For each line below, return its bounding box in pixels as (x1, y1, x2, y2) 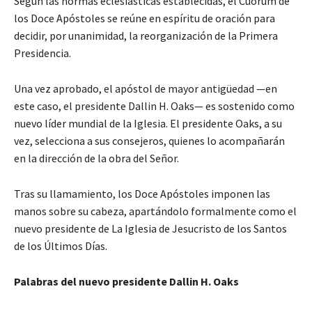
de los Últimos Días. (14, 239, 107, 253)
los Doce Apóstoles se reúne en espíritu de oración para (14, 11, 275, 26)
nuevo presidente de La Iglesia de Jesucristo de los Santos (14, 221, 287, 236)
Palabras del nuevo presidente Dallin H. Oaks (14, 274, 239, 289)
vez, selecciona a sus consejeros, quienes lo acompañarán (14, 134, 285, 148)
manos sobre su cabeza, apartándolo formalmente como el (14, 204, 297, 219)
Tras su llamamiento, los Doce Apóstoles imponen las (14, 187, 270, 201)
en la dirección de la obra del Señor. (14, 151, 179, 166)
